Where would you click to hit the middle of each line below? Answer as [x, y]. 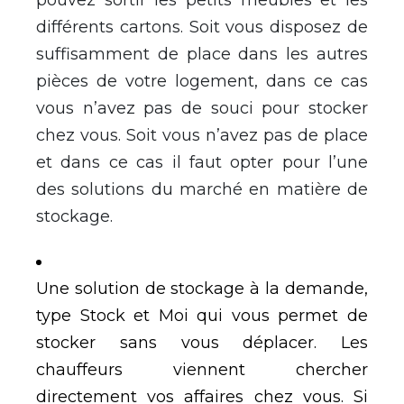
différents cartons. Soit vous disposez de [202, 27]
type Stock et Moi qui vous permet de [202, 315]
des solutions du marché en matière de [202, 189]
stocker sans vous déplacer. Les [202, 342]
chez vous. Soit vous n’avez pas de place [202, 135]
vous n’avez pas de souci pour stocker [202, 108]
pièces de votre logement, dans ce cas [202, 81]
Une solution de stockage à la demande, [202, 288]
